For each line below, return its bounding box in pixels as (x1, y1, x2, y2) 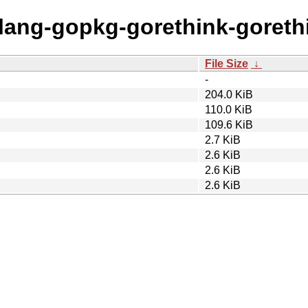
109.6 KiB (205, 118, 253, 131)
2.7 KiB (205, 133, 241, 146)
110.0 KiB (205, 103, 252, 115)
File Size (205, 57, 248, 69)
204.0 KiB (205, 88, 253, 100)
